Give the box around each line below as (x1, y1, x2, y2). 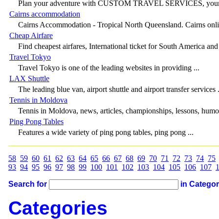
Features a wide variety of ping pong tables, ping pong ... (18, 128, 194, 136)
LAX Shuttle (9, 74, 49, 83)
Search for (8, 179, 47, 188)
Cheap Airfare (9, 31, 53, 40)
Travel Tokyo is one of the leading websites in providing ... (18, 63, 199, 72)
